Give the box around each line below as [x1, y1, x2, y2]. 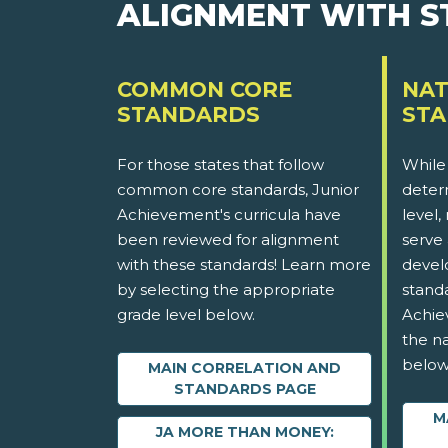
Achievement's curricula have [117, 205, 341, 225]
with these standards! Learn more [117, 255, 371, 275]
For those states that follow [117, 155, 324, 175]
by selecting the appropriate [117, 280, 335, 300]
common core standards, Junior [117, 180, 359, 200]
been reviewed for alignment [117, 230, 339, 250]
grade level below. [117, 305, 255, 325]
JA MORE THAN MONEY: [155, 423, 334, 442]
